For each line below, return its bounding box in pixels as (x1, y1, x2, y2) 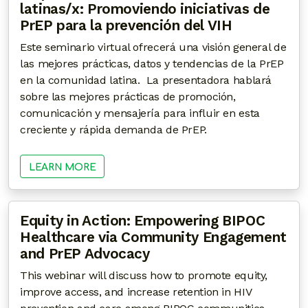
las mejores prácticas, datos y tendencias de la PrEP (20, 57, 284, 71)
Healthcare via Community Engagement (20, 229, 287, 246)
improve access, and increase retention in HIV (20, 285, 252, 299)
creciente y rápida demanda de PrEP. (20, 123, 207, 137)
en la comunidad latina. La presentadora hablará (20, 74, 272, 87)
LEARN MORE (29, 162, 96, 173)
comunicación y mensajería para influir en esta (20, 107, 260, 120)
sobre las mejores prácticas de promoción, (20, 90, 236, 104)
